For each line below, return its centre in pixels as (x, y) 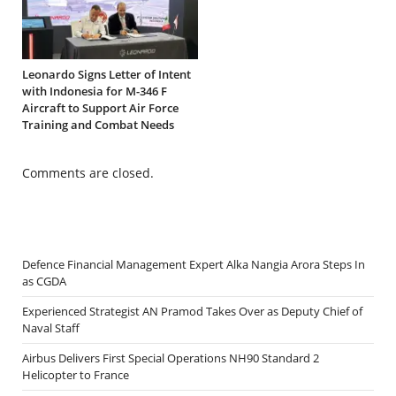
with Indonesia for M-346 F (95, 91)
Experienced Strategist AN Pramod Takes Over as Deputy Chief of (192, 311)
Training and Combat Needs (98, 124)
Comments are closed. (88, 172)
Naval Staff (51, 327)
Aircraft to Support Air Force (100, 107)
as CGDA (44, 281)
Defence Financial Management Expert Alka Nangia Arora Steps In (194, 264)
